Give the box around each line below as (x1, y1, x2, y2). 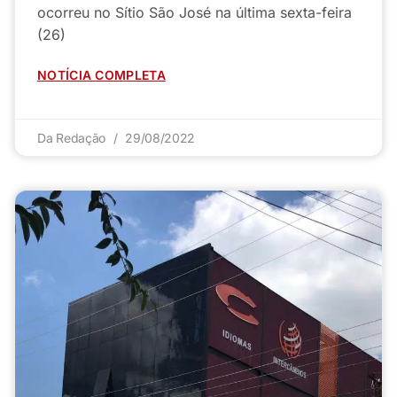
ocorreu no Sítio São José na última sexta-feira (37, 3, 352, 21)
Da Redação (37, 129, 109, 145)
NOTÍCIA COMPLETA (37, 66, 166, 82)
